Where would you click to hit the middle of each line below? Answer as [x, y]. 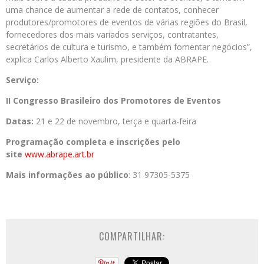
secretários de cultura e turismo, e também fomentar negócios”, [129, 47]
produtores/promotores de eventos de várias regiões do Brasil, [127, 22]
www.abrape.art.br [60, 154]
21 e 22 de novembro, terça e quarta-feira [115, 121]
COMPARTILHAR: [132, 236]
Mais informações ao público [67, 175]
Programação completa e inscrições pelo [93, 142]
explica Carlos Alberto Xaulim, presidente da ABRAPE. [107, 59]
